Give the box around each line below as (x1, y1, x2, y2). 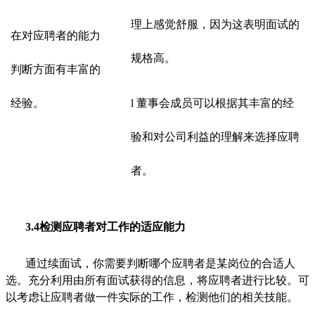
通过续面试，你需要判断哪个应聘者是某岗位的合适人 (25, 257, 295, 269)
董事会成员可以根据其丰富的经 (136, 96, 294, 109)
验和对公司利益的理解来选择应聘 (131, 130, 300, 143)
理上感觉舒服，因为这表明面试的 (131, 18, 300, 30)
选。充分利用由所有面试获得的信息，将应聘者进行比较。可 (6, 274, 309, 286)
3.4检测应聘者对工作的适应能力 (25, 220, 186, 233)
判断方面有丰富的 (11, 63, 101, 75)
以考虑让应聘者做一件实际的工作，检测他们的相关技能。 (6, 290, 298, 303)
